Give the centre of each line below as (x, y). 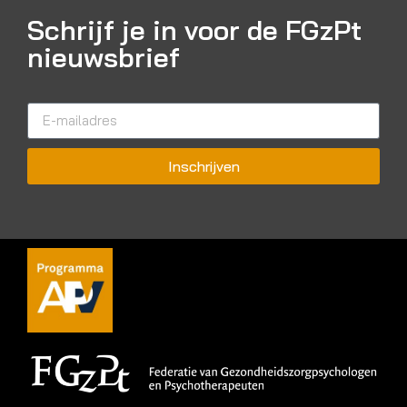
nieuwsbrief (104, 57)
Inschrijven (203, 166)
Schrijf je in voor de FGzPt (194, 30)
